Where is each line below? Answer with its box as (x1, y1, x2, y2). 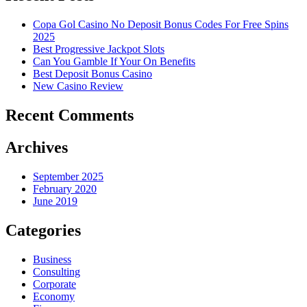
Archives (5, 138, 68, 156)
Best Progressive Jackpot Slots (33, 43, 164, 56)
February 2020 (33, 182, 97, 195)
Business (33, 253, 71, 265)
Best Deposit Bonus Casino (33, 68, 152, 80)
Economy (33, 290, 75, 302)
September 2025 (33, 170, 103, 182)
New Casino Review (33, 80, 123, 93)
